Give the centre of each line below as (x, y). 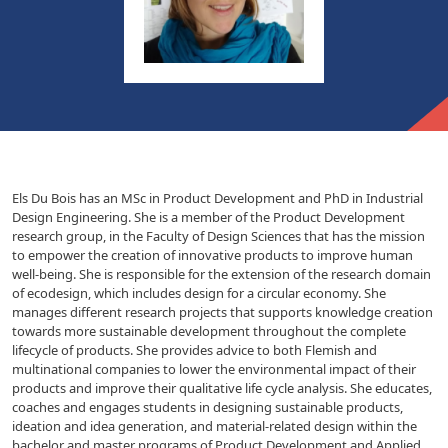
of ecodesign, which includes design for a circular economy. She (199, 293)
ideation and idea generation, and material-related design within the (214, 426)
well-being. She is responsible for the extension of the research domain (221, 274)
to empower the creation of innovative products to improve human (212, 255)
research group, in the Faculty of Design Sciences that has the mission (218, 236)
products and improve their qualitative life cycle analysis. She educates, (222, 388)
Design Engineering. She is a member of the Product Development (208, 217)
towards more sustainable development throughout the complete (209, 331)
